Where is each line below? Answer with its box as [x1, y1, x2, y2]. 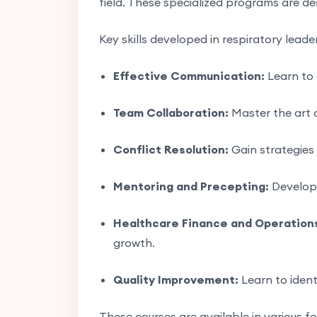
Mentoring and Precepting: [113, 178, 269, 193]
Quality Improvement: [113, 272, 238, 287]
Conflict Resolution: [113, 142, 229, 156]
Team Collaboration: [113, 105, 229, 120]
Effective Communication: [113, 68, 265, 83]
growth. [113, 235, 155, 250]
